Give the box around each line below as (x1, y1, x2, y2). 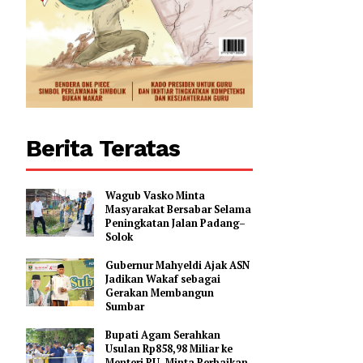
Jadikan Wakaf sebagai (198, 343, 327, 359)
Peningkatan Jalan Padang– (198, 280, 354, 297)
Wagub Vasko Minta (198, 250, 310, 266)
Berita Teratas (109, 190, 281, 221)
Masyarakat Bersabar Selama (198, 265, 361, 281)
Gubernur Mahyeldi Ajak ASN (198, 327, 359, 344)
